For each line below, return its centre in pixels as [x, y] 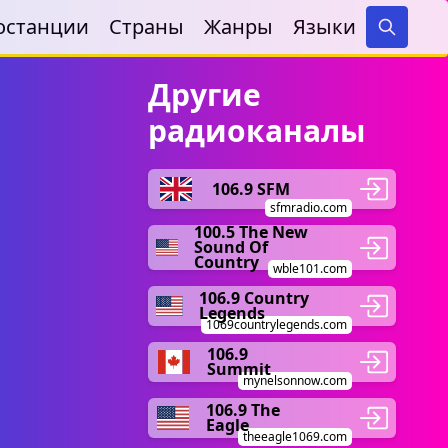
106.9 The [242, 410]
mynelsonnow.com [295, 380]
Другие [204, 94]
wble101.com [310, 268]
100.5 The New [250, 232]
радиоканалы [257, 130]
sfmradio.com [308, 207]
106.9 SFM [251, 188]
